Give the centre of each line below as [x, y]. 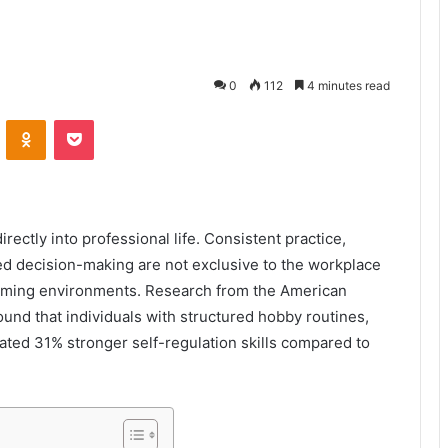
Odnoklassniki [88, 119]
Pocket [114, 119]
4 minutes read [347, 85]
